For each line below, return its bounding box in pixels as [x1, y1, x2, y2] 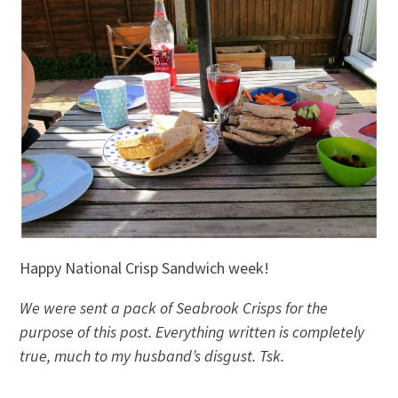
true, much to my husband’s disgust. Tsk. [20, 345, 285, 366]
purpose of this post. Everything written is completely [20, 321, 365, 342]
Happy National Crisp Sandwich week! [20, 257, 270, 278]
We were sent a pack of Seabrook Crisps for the [20, 297, 329, 318]
